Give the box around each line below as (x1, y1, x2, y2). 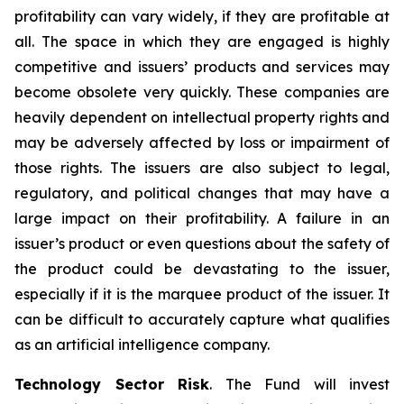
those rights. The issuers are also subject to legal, (14, 159, 390, 177)
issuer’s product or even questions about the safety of (14, 234, 390, 252)
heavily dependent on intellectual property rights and (14, 108, 390, 126)
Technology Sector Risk (14, 375, 209, 393)
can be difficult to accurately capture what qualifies (14, 310, 390, 328)
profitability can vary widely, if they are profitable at (14, 7, 390, 25)
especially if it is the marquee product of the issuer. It (14, 285, 390, 303)
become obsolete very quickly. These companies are (14, 83, 390, 101)
